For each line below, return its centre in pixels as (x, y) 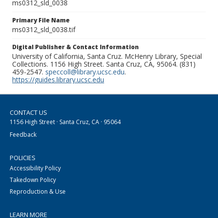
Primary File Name (41, 20)
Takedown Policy (33, 180)
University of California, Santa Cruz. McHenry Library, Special (107, 56)
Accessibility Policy (35, 168)
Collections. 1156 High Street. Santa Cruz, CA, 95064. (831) (104, 64)
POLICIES (23, 158)
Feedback (23, 135)
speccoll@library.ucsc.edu (85, 72)
